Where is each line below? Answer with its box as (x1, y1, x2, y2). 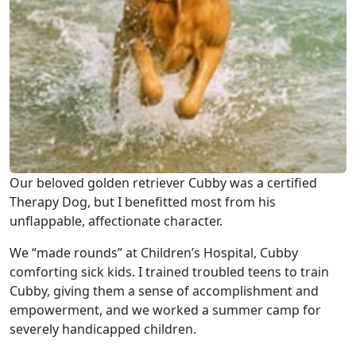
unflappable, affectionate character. (10, 212, 222, 230)
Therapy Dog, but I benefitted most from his (10, 193, 276, 211)
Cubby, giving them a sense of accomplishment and (10, 282, 319, 300)
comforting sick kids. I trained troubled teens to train (10, 263, 329, 281)
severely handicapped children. (10, 320, 196, 338)
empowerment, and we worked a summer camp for (10, 301, 321, 319)
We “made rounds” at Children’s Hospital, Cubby (10, 244, 298, 261)
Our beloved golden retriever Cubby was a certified (10, 174, 317, 192)
